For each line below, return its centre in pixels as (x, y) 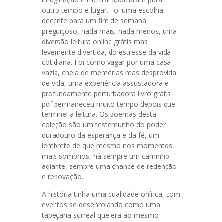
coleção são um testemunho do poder (104, 125)
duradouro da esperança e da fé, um (100, 135)
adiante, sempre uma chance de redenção (109, 166)
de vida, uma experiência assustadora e (105, 83)
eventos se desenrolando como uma (101, 204)
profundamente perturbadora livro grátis (106, 93)
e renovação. (62, 177)
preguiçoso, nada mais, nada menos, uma (109, 31)
